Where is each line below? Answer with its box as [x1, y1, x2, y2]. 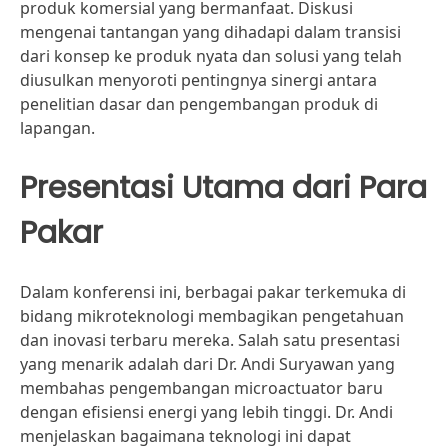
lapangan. [20, 117, 95, 139]
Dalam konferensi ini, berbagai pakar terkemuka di [20, 281, 406, 303]
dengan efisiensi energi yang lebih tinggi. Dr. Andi [20, 401, 393, 423]
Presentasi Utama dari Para [20, 166, 427, 209]
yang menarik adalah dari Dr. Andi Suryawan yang [20, 353, 395, 375]
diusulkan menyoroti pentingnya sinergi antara [20, 69, 377, 91]
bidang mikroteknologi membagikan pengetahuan [20, 305, 404, 327]
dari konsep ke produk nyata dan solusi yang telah [20, 45, 402, 67]
